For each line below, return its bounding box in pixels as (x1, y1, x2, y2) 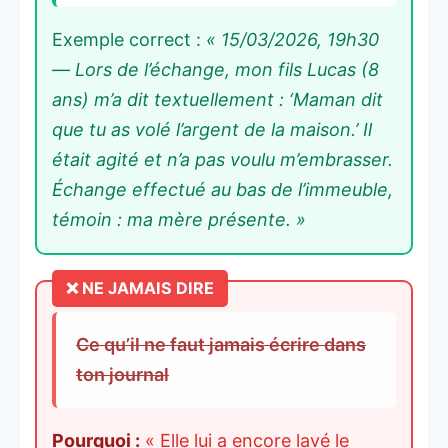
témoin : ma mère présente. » (52, 208, 306, 230)
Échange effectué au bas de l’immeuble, (52, 178, 393, 200)
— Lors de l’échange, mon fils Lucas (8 (52, 58, 379, 80)
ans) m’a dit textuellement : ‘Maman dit (52, 88, 383, 110)
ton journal (76, 363, 169, 385)
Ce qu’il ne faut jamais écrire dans (76, 333, 366, 355)
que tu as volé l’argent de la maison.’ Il (52, 118, 372, 140)
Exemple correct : (52, 28, 206, 50)
